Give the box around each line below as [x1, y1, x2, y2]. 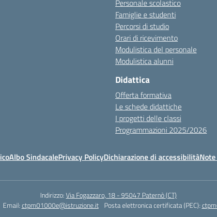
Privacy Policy [58, 151, 104, 163]
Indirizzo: [40, 190, 66, 200]
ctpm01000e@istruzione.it [21, 200, 99, 210]
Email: [2, 200, 22, 210]
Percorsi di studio [115, 20, 169, 32]
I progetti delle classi [115, 112, 181, 124]
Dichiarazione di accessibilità [104, 151, 200, 163]
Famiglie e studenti [115, 9, 176, 20]
